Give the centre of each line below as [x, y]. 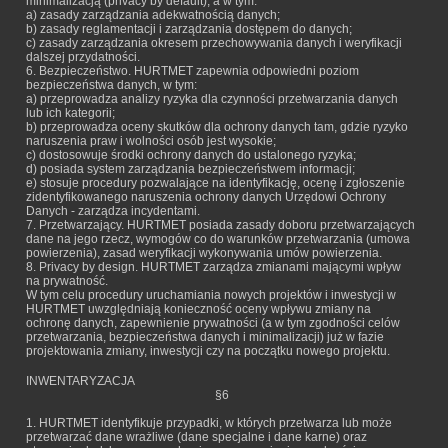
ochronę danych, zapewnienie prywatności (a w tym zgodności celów [213, 323]
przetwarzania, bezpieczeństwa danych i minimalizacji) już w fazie [205, 337]
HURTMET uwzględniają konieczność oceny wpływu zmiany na [198, 309]
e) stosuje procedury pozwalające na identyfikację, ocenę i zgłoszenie [215, 183]
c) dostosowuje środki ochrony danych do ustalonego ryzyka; [191, 155]
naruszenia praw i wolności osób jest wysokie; [151, 141]
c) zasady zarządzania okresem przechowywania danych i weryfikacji [214, 43]
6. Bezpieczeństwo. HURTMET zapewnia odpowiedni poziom [192, 71]
